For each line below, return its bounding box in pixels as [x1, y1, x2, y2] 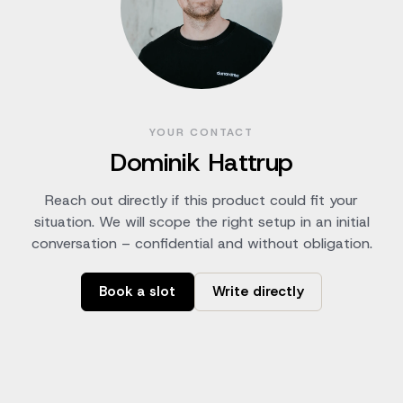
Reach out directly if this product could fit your [45, 191, 358, 210]
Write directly [211, 282, 304, 301]
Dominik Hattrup [110, 146, 293, 180]
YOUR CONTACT [149, 125, 254, 140]
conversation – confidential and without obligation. [31, 234, 372, 254]
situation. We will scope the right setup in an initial [33, 212, 370, 232]
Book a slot [99, 282, 176, 301]
